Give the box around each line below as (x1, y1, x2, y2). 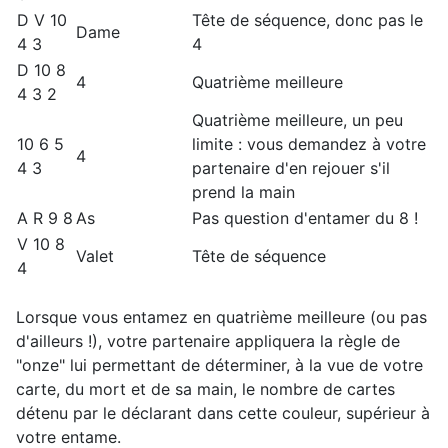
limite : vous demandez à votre (192, 134, 426, 155)
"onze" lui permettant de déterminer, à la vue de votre (16, 355, 423, 376)
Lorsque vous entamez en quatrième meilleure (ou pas (16, 307, 427, 328)
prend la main (192, 182, 295, 203)
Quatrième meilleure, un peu (192, 110, 403, 131)
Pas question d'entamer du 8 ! (192, 208, 418, 229)
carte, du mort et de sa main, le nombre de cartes (16, 379, 395, 400)
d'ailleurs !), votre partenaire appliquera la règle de (16, 331, 400, 352)
